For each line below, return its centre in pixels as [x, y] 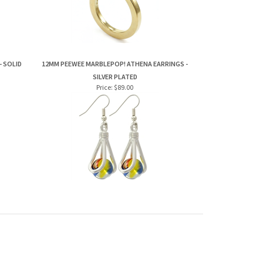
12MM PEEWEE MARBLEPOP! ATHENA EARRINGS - [115, 64]
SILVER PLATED [115, 77]
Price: [104, 87]
